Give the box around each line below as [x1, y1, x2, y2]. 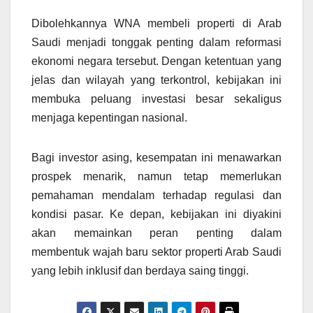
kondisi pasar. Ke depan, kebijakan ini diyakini [31, 208, 282, 221]
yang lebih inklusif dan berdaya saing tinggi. [31, 265, 249, 277]
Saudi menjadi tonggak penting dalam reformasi [31, 36, 282, 49]
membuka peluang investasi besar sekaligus [31, 93, 282, 105]
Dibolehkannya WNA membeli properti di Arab [31, 17, 282, 30]
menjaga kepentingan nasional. [31, 112, 187, 124]
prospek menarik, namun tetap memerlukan [31, 170, 282, 183]
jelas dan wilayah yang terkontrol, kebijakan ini [31, 74, 282, 87]
